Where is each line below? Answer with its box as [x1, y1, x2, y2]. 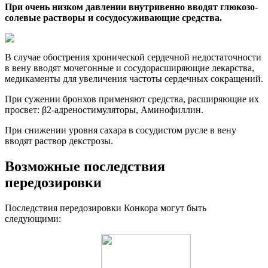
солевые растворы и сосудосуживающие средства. [5, 13, 222, 23]
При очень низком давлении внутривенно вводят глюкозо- [5, 2, 258, 12]
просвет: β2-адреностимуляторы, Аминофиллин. [5, 105, 203, 115]
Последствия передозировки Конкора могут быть [5, 202, 206, 213]
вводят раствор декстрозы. [5, 136, 113, 146]
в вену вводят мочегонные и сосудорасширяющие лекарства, [5, 63, 254, 73]
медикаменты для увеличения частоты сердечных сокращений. [5, 74, 263, 84]
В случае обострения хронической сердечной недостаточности [5, 52, 261, 62]
